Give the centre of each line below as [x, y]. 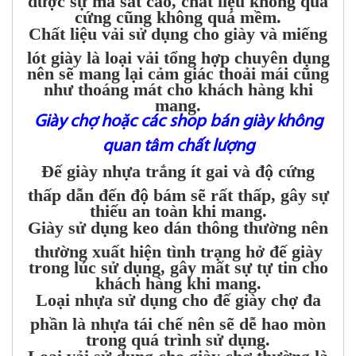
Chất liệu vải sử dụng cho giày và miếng [178, 34]
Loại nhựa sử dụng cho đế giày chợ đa [178, 300]
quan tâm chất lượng [178, 147]
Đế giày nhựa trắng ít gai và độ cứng [178, 172]
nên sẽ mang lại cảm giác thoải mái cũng [178, 70]
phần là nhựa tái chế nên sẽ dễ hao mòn [178, 320]
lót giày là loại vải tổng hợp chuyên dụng [178, 54]
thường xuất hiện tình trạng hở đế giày [178, 248]
